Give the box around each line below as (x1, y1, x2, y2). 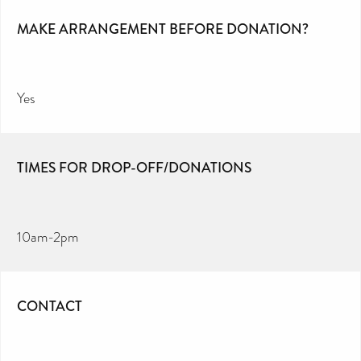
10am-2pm (17, 226, 78, 247)
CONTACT (17, 295, 82, 317)
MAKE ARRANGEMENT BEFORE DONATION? (17, 18, 309, 39)
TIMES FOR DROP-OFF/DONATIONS (17, 156, 251, 178)
